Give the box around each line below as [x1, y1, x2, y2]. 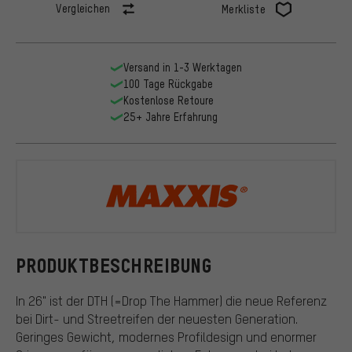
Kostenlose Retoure [123, 93, 214, 108]
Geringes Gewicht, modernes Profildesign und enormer [16, 328, 317, 345]
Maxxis [246, 193, 304, 223]
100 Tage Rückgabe [123, 77, 213, 91]
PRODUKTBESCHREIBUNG [16, 255, 212, 277]
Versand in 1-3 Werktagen [123, 60, 242, 75]
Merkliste [222, 2, 266, 16]
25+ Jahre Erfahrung [123, 110, 218, 124]
